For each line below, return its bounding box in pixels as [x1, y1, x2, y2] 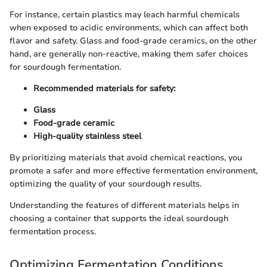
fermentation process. [10, 225, 96, 237]
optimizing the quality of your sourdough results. [10, 178, 201, 190]
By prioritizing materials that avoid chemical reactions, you [10, 151, 242, 163]
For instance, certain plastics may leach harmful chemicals [10, 8, 240, 20]
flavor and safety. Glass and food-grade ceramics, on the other [10, 35, 257, 46]
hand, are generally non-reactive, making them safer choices [10, 48, 248, 60]
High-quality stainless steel [33, 130, 141, 142]
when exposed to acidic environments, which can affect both [10, 21, 248, 33]
